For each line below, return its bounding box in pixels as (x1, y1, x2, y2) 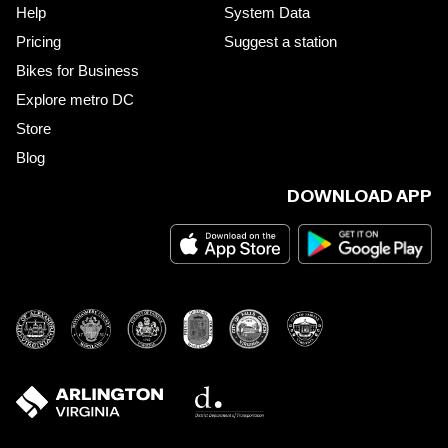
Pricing (16, 32, 61, 50)
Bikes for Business (16, 61, 139, 79)
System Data (224, 3, 310, 21)
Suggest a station (224, 32, 337, 50)
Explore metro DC (16, 90, 134, 108)
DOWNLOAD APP (287, 183, 432, 208)
